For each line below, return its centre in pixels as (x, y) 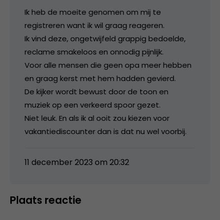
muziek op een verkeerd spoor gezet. (93, 105)
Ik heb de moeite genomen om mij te (93, 12)
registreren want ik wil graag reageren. (95, 25)
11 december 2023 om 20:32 (77, 162)
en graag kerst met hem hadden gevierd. (100, 78)
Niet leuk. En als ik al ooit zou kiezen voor (97, 118)
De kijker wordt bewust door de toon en (96, 91)
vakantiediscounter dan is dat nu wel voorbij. (106, 131)
